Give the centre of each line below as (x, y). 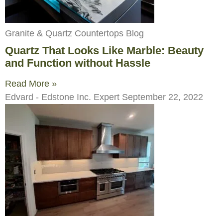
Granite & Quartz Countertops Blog (74, 33)
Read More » (31, 83)
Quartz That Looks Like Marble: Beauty (104, 50)
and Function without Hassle (78, 63)
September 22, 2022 (163, 97)
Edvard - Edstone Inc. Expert (63, 97)
